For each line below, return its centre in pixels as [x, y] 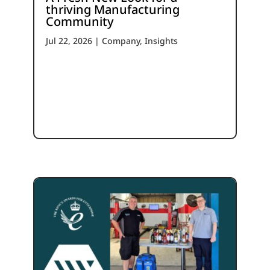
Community [80, 21]
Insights [161, 40]
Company [121, 40]
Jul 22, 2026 [69, 40]
